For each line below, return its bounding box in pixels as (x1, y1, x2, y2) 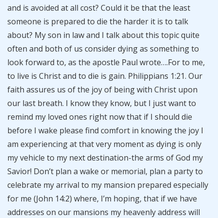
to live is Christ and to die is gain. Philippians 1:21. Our (7, 71, 202, 81)
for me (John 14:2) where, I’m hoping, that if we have (7, 193, 197, 204)
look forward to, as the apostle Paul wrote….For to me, (7, 57, 205, 68)
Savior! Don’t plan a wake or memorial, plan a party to (7, 166, 203, 177)
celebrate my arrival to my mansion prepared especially (7, 180, 208, 190)
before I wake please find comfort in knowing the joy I (7, 125, 203, 136)
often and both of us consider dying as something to (7, 43, 199, 54)
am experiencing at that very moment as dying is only (7, 139, 201, 149)
